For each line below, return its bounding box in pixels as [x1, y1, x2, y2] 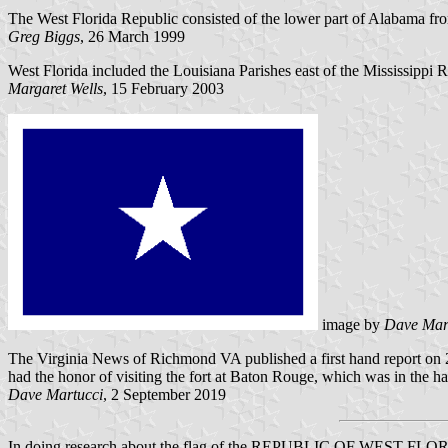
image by [317, 315, 384, 333]
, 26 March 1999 [80, 27, 185, 45]
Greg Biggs [8, 27, 80, 45]
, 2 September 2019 [103, 385, 226, 403]
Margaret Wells [8, 79, 103, 97]
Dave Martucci [8, 385, 103, 403]
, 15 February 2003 [103, 79, 224, 97]
